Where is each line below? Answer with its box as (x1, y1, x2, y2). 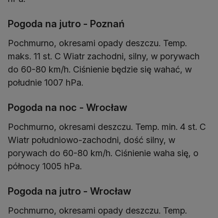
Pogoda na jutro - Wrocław (8, 185, 131, 198)
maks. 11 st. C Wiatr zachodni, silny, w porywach (8, 51, 200, 62)
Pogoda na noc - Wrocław (8, 102, 127, 114)
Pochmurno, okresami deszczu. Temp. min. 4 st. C (8, 122, 206, 132)
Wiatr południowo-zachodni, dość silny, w (8, 135, 175, 145)
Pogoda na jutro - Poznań (8, 18, 125, 30)
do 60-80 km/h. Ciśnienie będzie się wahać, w (8, 64, 192, 75)
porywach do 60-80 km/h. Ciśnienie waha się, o (8, 148, 199, 159)
